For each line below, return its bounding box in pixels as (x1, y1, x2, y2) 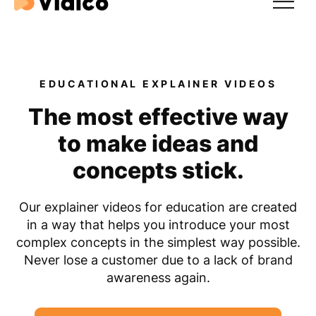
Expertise (14, 60, 101, 82)
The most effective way (28, 103, 288, 130)
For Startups (14, 149, 126, 171)
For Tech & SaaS (14, 119, 157, 141)
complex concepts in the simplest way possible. (16, 235, 300, 250)
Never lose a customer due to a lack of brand (23, 253, 293, 267)
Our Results (14, 90, 119, 111)
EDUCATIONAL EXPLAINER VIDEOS (39, 78, 276, 90)
